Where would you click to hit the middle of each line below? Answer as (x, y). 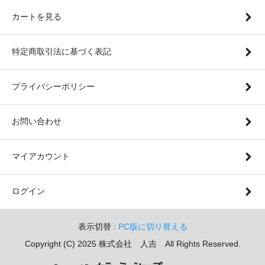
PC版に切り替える (153, 226)
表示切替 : (98, 226)
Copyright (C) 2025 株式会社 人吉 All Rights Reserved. (132, 243)
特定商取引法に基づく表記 (62, 51)
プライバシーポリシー (53, 86)
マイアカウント (41, 156)
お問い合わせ (37, 121)
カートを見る (37, 16)
